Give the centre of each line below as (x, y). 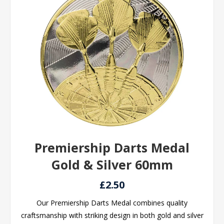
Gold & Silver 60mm (112, 164)
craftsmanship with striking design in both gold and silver (112, 215)
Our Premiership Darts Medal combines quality (112, 203)
